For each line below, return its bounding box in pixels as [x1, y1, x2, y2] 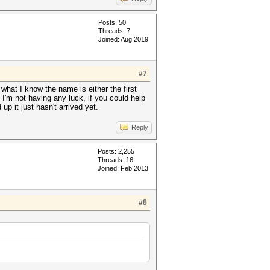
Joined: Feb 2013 [98, 165, 148, 172]
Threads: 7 [98, 27, 130, 34]
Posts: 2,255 [98, 148, 134, 155]
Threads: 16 [98, 156, 133, 163]
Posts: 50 [98, 19, 126, 26]
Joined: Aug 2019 [98, 36, 148, 43]
